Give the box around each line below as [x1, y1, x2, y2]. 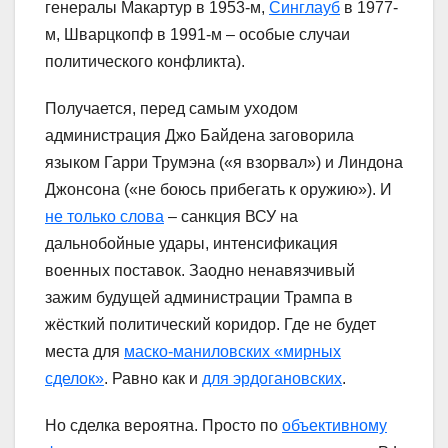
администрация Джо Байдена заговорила [45, 126, 354, 144]
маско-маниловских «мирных [124, 342, 341, 360]
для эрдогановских [202, 369, 342, 387]
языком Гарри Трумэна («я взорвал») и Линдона [45, 153, 403, 171]
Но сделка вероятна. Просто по [45, 416, 282, 434]
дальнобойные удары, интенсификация [45, 234, 338, 252]
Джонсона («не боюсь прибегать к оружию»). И [45, 180, 392, 198]
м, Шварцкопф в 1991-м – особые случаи [45, 25, 350, 43]
